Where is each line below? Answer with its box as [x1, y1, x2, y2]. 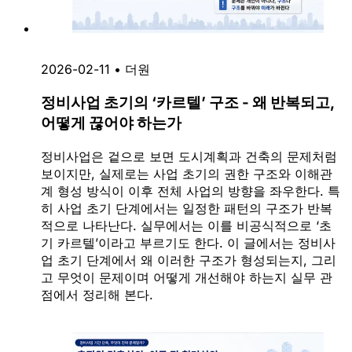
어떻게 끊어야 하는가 [41, 114, 181, 133]
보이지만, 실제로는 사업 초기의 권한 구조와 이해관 [41, 166, 332, 182]
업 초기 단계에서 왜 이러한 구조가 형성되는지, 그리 [41, 252, 336, 269]
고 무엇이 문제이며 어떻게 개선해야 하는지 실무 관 [41, 269, 332, 286]
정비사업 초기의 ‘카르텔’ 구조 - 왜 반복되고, [41, 93, 334, 112]
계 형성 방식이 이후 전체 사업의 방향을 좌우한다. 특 [41, 183, 340, 200]
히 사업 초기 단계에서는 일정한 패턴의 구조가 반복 [41, 200, 332, 217]
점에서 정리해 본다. [41, 287, 153, 303]
